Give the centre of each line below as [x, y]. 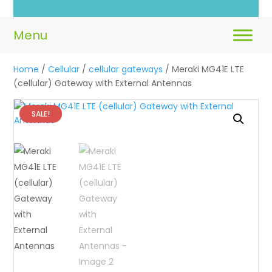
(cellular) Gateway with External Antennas [103, 83]
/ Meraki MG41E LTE [204, 69]
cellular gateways [126, 69]
